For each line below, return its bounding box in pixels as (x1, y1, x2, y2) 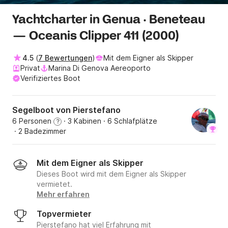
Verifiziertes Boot (20, 74, 80, 83)
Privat (20, 64, 40, 73)
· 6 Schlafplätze (101, 117, 157, 126)
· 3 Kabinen (62, 117, 101, 126)
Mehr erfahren (37, 190, 90, 199)
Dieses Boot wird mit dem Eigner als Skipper (37, 169, 186, 179)
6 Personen (12, 117, 53, 126)
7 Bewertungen (38, 53, 92, 63)
